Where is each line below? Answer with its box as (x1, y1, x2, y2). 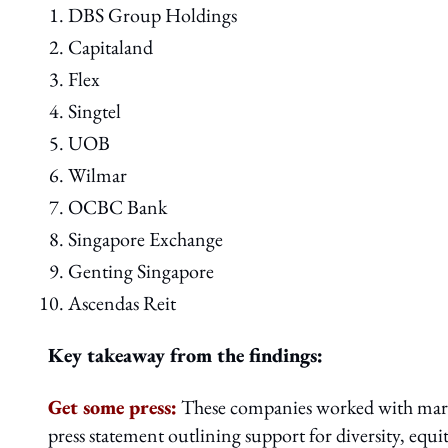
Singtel (68, 98, 121, 124)
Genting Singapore (68, 258, 214, 284)
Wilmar (68, 162, 127, 188)
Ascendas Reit (68, 290, 176, 316)
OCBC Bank (68, 194, 167, 220)
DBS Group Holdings (68, 2, 237, 28)
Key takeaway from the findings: (48, 342, 323, 368)
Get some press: (48, 394, 177, 420)
